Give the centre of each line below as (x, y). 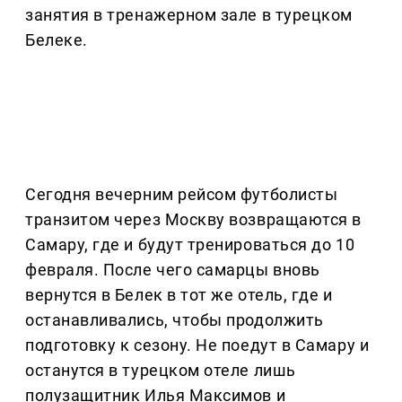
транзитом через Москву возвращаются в (193, 220)
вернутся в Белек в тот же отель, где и (179, 295)
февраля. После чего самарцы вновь (173, 270)
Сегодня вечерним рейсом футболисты (182, 195)
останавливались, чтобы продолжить (175, 320)
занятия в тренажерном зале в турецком (189, 15)
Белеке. (57, 40)
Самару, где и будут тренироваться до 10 (190, 245)
